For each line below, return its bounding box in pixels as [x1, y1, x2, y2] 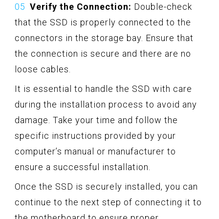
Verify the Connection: [30, 1, 131, 12]
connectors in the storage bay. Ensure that [15, 32, 194, 43]
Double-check [131, 1, 192, 12]
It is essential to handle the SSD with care [15, 83, 192, 94]
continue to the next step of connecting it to [15, 197, 202, 207]
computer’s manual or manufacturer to [15, 146, 176, 156]
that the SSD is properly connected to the [15, 17, 191, 27]
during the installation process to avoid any [15, 99, 197, 109]
